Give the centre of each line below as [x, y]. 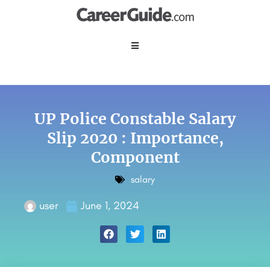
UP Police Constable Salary [135, 119]
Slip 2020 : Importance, [135, 138]
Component [135, 157]
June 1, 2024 [110, 206]
